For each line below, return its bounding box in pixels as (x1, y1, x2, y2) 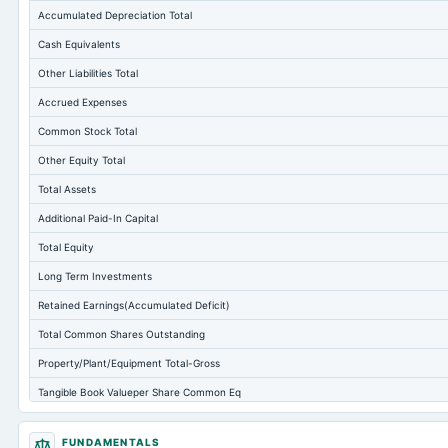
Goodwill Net (38, 415, 98, 427)
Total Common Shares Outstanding (38, 328, 205, 340)
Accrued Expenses (38, 96, 127, 108)
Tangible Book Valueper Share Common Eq (38, 386, 241, 398)
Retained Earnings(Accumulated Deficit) (38, 299, 230, 311)
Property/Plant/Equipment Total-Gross (38, 357, 220, 369)
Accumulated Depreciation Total (38, 9, 192, 21)
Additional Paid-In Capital (38, 212, 158, 224)
